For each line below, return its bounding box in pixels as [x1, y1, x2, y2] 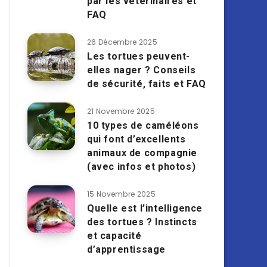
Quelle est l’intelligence [87, 203, 203, 214]
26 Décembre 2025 [87, 37, 157, 47]
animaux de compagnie [87, 147, 198, 159]
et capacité [87, 230, 142, 241]
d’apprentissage [87, 244, 166, 255]
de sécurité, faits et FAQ [87, 78, 207, 89]
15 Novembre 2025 [87, 189, 156, 199]
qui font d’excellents [87, 133, 186, 145]
